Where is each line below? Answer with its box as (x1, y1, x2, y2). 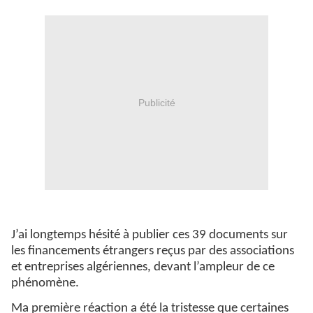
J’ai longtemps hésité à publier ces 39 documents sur (11, 228, 288, 242)
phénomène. (11, 276, 79, 290)
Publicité (138, 96, 175, 108)
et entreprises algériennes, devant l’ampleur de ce (11, 260, 275, 274)
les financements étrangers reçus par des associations (11, 244, 294, 258)
